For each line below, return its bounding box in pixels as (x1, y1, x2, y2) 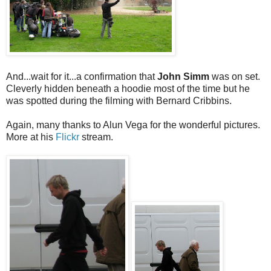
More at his (6, 132, 56, 143)
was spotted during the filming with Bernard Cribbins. (6, 96, 232, 106)
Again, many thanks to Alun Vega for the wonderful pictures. (6, 120, 260, 131)
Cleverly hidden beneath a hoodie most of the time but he (6, 83, 250, 94)
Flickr (56, 132, 79, 143)
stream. (79, 132, 113, 143)
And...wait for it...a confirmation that (6, 71, 157, 82)
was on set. (209, 71, 260, 82)
